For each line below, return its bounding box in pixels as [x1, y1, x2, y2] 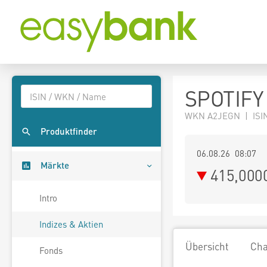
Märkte [41, 159, 69, 172]
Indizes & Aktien [39, 218, 103, 231]
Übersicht [185, 240, 229, 253]
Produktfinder [41, 125, 97, 138]
